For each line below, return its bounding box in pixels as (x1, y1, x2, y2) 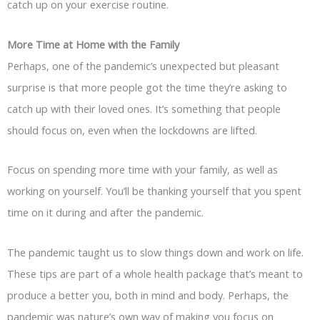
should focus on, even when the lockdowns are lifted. (7, 122, 257, 137)
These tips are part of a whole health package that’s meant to (7, 266, 303, 281)
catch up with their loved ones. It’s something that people (7, 101, 281, 116)
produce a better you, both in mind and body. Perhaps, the (7, 288, 289, 303)
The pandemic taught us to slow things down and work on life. (7, 245, 304, 260)
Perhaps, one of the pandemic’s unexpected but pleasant (7, 58, 279, 73)
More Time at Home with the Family (7, 36, 179, 51)
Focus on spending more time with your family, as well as (7, 162, 278, 177)
